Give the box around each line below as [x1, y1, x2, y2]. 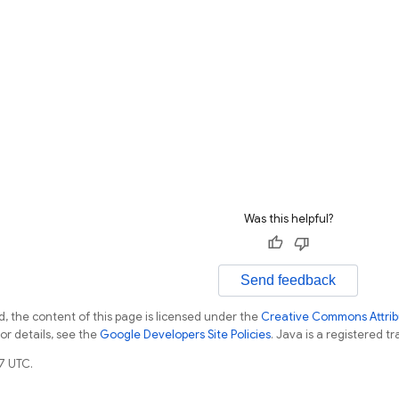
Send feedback [240, 273, 336, 288]
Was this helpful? [243, 211, 333, 226]
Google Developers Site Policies [100, 327, 271, 342]
